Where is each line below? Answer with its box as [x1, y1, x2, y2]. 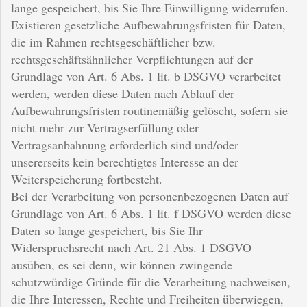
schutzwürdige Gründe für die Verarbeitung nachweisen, [11, 273, 291, 290]
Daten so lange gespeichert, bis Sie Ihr [11, 221, 203, 238]
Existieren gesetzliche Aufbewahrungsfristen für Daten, [11, 16, 286, 33]
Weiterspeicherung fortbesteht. [11, 170, 162, 187]
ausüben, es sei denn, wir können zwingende [11, 256, 232, 273]
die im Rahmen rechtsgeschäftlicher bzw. [11, 33, 216, 50]
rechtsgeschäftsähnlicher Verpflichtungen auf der [11, 50, 253, 67]
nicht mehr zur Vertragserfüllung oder [11, 119, 199, 136]
